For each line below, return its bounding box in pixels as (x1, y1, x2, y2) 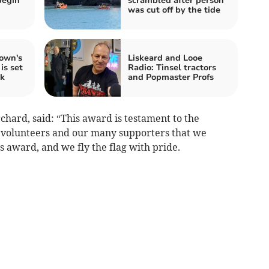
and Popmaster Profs (128, 71, 214, 83)
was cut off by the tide (128, 4, 220, 16)
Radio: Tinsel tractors (128, 61, 216, 73)
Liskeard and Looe (128, 52, 202, 64)
